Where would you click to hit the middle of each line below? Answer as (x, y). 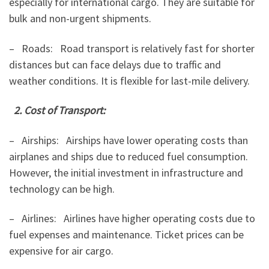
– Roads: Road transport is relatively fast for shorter (132, 48)
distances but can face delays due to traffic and (115, 64)
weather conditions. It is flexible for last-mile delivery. (129, 80)
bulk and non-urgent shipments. (80, 19)
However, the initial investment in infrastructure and (126, 172)
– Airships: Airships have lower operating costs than (128, 140)
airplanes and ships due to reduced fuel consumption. (128, 156)
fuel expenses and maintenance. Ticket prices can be (126, 235)
